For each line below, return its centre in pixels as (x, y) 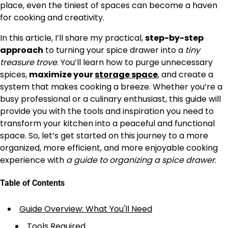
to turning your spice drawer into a (114, 50)
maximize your (62, 75)
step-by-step (174, 38)
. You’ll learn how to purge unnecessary (135, 62)
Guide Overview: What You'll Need (86, 209)
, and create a (186, 75)
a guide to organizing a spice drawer (140, 160)
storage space (126, 75)
